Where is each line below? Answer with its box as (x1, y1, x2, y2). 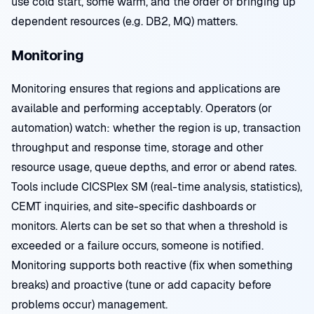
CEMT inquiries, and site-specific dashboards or (11, 199, 257, 214)
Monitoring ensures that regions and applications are (11, 81, 280, 96)
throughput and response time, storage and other (11, 140, 264, 155)
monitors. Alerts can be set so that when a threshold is (11, 219, 287, 233)
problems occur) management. (11, 297, 168, 312)
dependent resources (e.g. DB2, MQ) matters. (11, 14, 238, 29)
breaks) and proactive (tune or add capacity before (11, 278, 271, 292)
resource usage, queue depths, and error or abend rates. (11, 160, 296, 175)
